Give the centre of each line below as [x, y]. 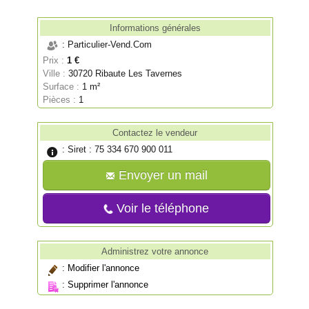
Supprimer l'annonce [108, 285]
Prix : [54, 61]
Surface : [61, 87]
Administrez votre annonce [155, 251]
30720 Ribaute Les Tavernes [126, 74]
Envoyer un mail [161, 176]
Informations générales [155, 28]
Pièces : [60, 100]
